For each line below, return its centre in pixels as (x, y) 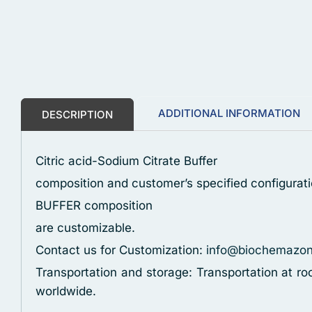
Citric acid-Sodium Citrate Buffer (126, 161)
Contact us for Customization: (121, 250)
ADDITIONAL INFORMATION (229, 113)
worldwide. (66, 291)
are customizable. (85, 228)
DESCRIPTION (77, 115)
